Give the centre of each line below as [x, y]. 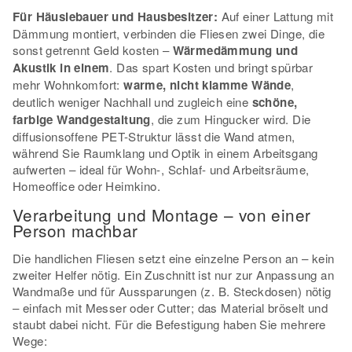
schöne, [275, 102]
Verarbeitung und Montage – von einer [162, 214]
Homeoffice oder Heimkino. [86, 185]
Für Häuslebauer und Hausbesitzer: [115, 16]
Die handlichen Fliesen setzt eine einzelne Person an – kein [174, 258]
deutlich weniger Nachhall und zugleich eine [132, 101]
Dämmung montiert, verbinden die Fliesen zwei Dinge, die [169, 33]
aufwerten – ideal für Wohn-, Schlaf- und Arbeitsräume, [161, 169]
